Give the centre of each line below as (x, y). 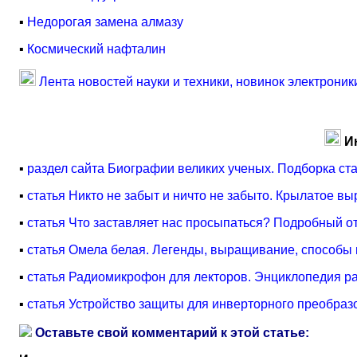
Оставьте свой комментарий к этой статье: (171, 333)
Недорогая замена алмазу (105, 22)
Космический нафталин (96, 49)
